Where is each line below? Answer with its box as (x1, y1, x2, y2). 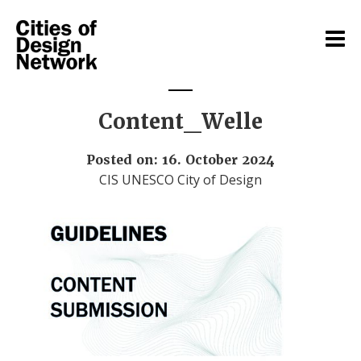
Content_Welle (98, 108, 263, 135)
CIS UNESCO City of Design (99, 170, 262, 189)
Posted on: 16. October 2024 (86, 151, 275, 168)
